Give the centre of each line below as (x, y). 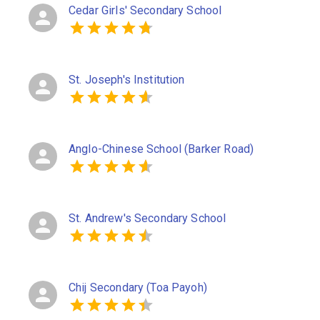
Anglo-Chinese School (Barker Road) (161, 149)
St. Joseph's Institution (127, 80)
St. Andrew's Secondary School (147, 218)
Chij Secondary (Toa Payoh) (138, 287)
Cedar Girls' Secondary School (145, 10)
